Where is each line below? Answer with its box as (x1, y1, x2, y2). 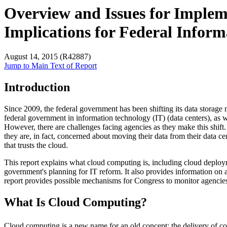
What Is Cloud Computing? (4, 196, 147, 209)
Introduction (4, 81, 70, 94)
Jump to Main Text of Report (4, 61, 97, 70)
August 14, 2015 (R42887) (4, 52, 91, 61)
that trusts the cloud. (4, 141, 68, 150)
